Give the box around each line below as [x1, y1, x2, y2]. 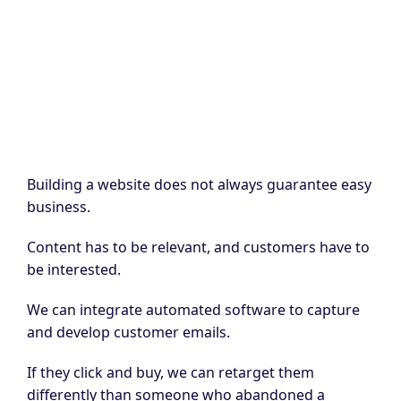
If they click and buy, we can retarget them [27, 363, 314, 383]
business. [27, 197, 94, 218]
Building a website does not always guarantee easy [27, 175, 371, 195]
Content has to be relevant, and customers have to [27, 237, 370, 258]
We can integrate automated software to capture [27, 300, 360, 320]
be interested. [27, 260, 124, 280]
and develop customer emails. [27, 322, 230, 343]
